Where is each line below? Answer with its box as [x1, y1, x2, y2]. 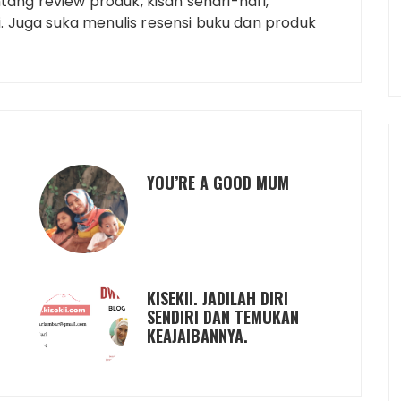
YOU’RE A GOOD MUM [147, 171, 289, 194]
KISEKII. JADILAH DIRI [147, 286, 288, 310]
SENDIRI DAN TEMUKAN [147, 305, 299, 328]
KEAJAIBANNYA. [147, 324, 248, 347]
